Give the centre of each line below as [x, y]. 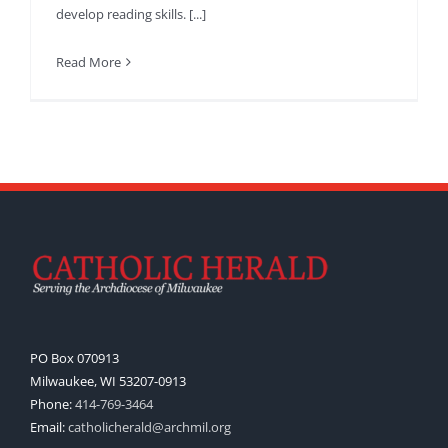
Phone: [52, 404]
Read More [88, 62]
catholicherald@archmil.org [149, 427]
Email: [49, 427]
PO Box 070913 [74, 358]
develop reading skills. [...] [131, 14]
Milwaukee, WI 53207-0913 [108, 381]
